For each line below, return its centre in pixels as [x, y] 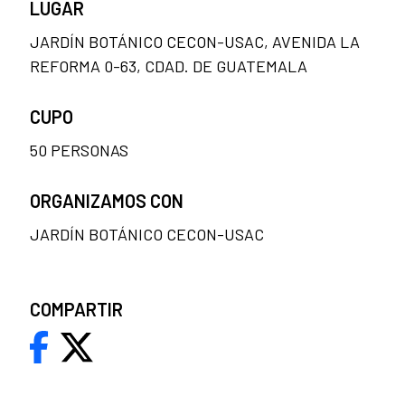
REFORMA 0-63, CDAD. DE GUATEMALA [169, 66]
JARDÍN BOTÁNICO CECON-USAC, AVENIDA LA [195, 42]
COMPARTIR [76, 310]
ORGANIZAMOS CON [107, 201]
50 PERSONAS [79, 151]
